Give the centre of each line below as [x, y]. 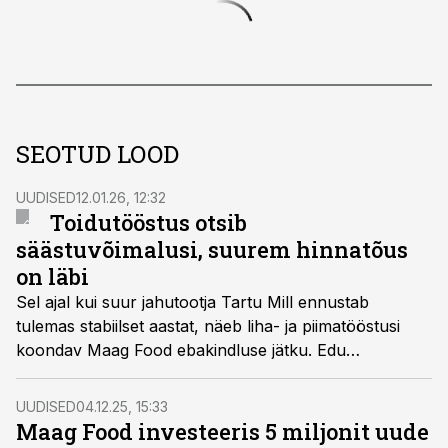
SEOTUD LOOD [97, 154]
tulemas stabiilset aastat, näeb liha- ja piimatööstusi [208, 326]
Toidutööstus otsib [149, 222]
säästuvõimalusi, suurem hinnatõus [212, 249]
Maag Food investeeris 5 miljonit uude [222, 431]
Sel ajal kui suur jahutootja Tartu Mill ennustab [192, 302]
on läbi [52, 276]
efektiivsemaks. [73, 398]
